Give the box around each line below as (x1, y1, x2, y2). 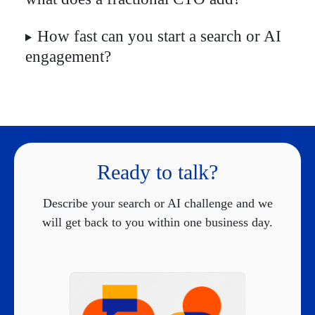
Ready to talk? (97, 160, 218, 184)
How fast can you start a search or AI (37, 26, 281, 45)
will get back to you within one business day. (42, 214, 273, 229)
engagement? (25, 46, 111, 65)
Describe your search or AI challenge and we (42, 195, 273, 210)
